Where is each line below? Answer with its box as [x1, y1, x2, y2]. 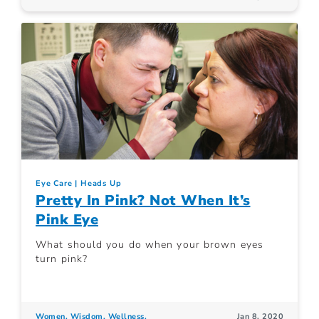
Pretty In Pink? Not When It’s [36, 191, 251, 211]
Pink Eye [36, 210, 98, 230]
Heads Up [80, 178, 122, 189]
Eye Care [36, 178, 73, 189]
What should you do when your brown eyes [36, 238, 263, 252]
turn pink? [36, 252, 88, 266]
